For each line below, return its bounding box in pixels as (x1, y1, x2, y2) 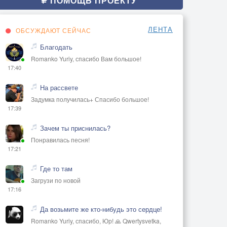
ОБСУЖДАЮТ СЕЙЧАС (14, 25, 91, 34)
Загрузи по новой (31, 175, 81, 184)
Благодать (40, 42, 72, 52)
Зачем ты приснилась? (40, 123, 110, 133)
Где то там (40, 163, 72, 173)
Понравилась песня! (31, 135, 90, 144)
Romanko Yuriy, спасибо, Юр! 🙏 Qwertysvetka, (31, 216, 161, 225)
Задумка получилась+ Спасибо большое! (31, 94, 149, 103)
